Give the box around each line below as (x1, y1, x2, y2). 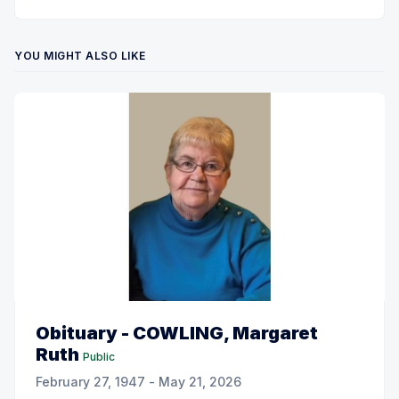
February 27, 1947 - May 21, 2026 (36, 373, 241, 389)
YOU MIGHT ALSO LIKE (14, 48, 146, 62)
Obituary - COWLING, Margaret (36, 322, 318, 344)
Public (83, 349, 115, 363)
